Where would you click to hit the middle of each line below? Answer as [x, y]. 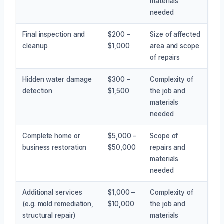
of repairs [165, 57]
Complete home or [51, 136]
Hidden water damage [57, 79]
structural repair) [49, 215]
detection [38, 91]
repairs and [168, 147]
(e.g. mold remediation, [58, 204]
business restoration [55, 147]
